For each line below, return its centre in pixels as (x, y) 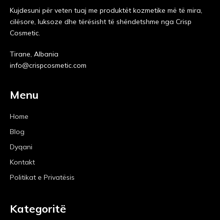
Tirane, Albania (34, 54)
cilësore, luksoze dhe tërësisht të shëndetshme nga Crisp (101, 22)
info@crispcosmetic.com (48, 65)
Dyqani (21, 147)
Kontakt (22, 162)
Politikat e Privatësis (42, 177)
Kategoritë (38, 209)
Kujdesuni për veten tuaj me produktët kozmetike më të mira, (106, 10)
